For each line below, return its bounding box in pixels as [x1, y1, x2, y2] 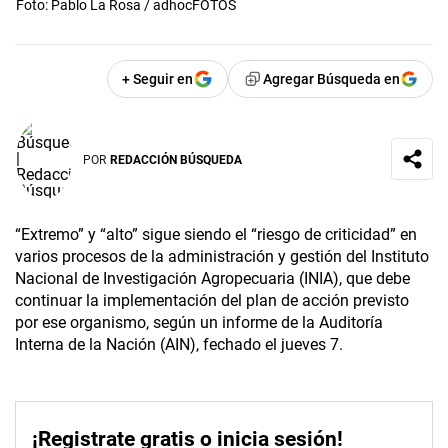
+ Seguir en [122, 71, 193, 88]
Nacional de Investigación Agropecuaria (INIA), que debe [15, 269, 410, 289]
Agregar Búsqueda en [263, 71, 400, 88]
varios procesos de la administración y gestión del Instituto [15, 247, 429, 267]
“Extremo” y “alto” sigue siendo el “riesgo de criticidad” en [15, 225, 417, 245]
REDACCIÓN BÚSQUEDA [110, 152, 242, 167]
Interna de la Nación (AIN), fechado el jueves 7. [15, 335, 343, 355]
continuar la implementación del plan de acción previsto [15, 291, 409, 311]
